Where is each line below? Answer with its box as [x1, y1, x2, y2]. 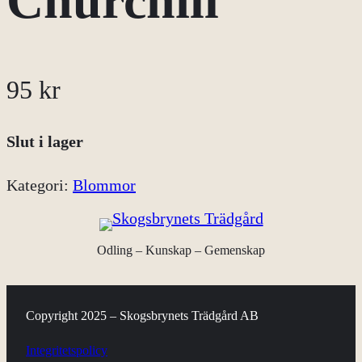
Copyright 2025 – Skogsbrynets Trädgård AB [26, 309, 259, 323]
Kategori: [6, 175, 73, 194]
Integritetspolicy [26, 343, 107, 358]
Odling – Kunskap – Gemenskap [97, 243, 265, 258]
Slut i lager [6, 132, 83, 150]
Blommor [73, 175, 136, 194]
